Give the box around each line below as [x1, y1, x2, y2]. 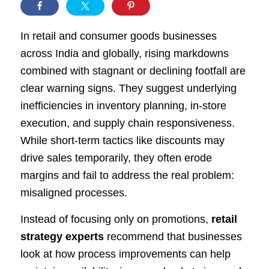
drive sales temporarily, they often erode [20, 151, 212, 164]
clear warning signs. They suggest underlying [20, 82, 237, 94]
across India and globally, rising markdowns [20, 47, 229, 59]
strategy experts [20, 231, 104, 243]
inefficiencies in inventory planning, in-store [20, 99, 226, 112]
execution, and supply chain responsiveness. [20, 116, 235, 129]
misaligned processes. [20, 186, 127, 199]
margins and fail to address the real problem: [20, 169, 234, 181]
